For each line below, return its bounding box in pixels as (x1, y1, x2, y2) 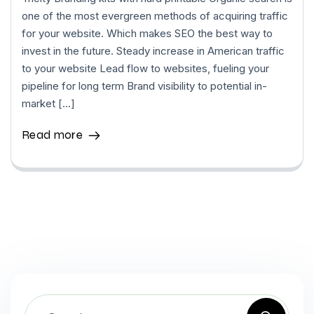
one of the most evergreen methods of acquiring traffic (22, 9, 288, 22)
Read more (22, 128, 83, 142)
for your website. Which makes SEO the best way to (22, 27, 273, 40)
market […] (22, 97, 75, 110)
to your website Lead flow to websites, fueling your (22, 62, 269, 75)
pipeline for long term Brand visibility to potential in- (22, 79, 267, 93)
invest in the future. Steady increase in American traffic (22, 44, 285, 57)
